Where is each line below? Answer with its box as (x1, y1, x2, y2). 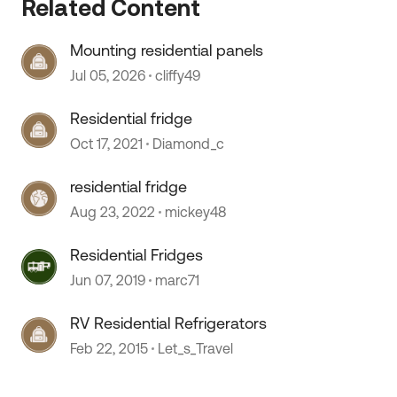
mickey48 (165, 204, 227, 220)
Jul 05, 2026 (70, 67, 146, 83)
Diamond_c (152, 136, 225, 152)
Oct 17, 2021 (70, 136, 144, 152)
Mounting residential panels (70, 41, 264, 59)
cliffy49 (155, 67, 201, 83)
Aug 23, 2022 (70, 204, 156, 220)
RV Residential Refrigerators (70, 314, 268, 332)
